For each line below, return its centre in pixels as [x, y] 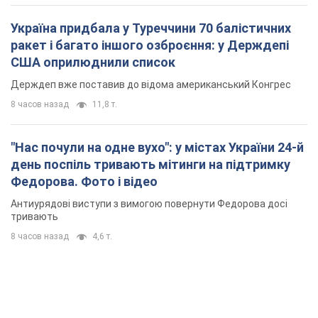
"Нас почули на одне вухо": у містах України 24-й [157, 148]
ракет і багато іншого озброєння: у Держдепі [150, 45]
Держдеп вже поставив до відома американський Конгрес [151, 85]
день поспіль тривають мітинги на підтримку [150, 165]
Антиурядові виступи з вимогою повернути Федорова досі [149, 204]
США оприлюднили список [93, 62]
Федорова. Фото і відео [84, 182]
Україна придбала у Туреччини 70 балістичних [151, 28]
